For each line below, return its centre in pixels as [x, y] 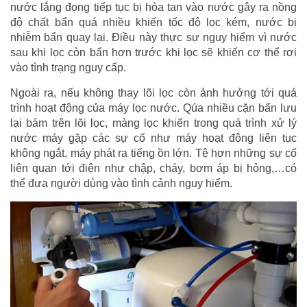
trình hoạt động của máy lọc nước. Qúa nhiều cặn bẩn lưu [153, 108]
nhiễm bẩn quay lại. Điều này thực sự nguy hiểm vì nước [153, 37]
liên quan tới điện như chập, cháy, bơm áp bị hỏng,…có [153, 168]
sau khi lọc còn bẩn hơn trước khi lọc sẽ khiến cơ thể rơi [153, 52]
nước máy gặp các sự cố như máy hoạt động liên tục [153, 138]
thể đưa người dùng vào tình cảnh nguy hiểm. [121, 183]
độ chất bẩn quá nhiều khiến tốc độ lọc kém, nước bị [153, 22]
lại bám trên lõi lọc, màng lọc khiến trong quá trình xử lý [153, 123]
